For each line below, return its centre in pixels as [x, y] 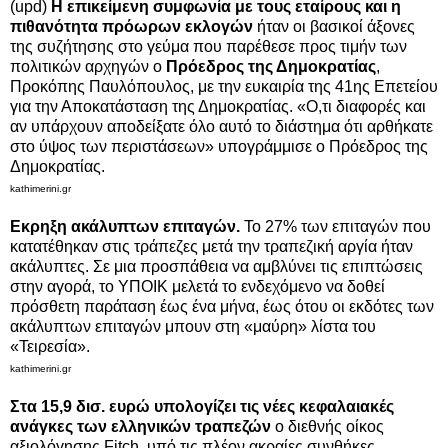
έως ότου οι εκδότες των [348, 306]
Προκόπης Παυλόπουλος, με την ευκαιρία [157, 86]
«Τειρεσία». [52, 346]
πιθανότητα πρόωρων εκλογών [131, 26]
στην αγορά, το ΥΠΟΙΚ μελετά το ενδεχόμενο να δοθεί [197, 286]
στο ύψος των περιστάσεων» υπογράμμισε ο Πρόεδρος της [219, 146]
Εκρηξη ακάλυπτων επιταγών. [127, 226]
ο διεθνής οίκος [327, 426]
